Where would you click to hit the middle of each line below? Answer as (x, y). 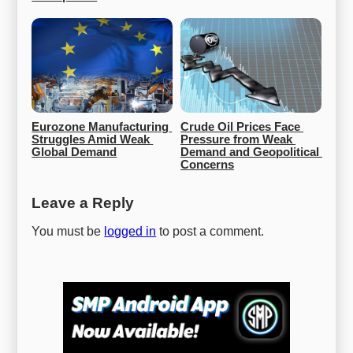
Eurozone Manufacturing (100, 127)
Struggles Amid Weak (91, 140)
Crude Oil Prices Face (240, 127)
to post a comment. (210, 232)
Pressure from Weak (236, 140)
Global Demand (74, 152)
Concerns (207, 165)
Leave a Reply (83, 203)
